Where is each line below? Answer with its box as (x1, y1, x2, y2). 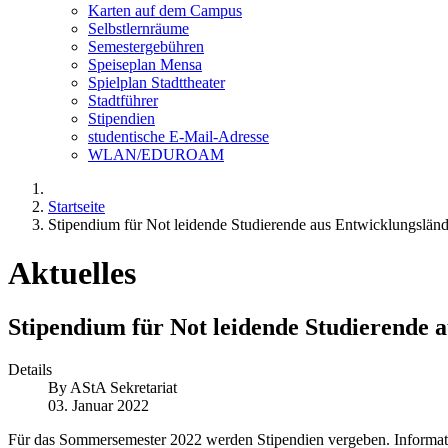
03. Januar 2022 (48, 396, 149, 414)
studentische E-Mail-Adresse (88, 128, 269, 145)
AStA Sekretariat (70, 378, 177, 396)
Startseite (48, 198, 105, 215)
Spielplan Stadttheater (88, 74, 225, 91)
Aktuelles (8, 255, 136, 292)
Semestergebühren (88, 38, 204, 55)
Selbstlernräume (88, 20, 189, 37)
